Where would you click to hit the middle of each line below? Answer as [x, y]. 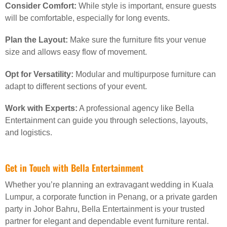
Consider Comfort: [41, 6]
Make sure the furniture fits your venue [137, 40]
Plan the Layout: [36, 40]
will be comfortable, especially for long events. [87, 18]
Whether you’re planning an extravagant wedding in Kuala [109, 184]
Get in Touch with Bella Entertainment [74, 168]
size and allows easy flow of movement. [76, 52]
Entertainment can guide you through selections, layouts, [106, 120]
